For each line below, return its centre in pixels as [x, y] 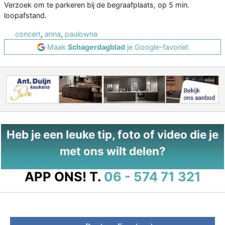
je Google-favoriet [156, 47]
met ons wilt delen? [113, 151]
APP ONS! [55, 177]
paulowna [81, 34]
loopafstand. [25, 16]
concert [28, 34]
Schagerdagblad [96, 47]
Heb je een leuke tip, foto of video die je [113, 135]
